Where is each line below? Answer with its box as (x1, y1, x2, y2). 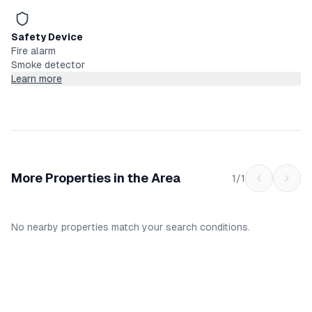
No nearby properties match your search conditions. (11, 221, 250, 233)
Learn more (11, 73, 62, 84)
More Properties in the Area (11, 171, 180, 185)
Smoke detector (11, 59, 85, 70)
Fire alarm (11, 45, 56, 56)
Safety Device (11, 31, 83, 42)
